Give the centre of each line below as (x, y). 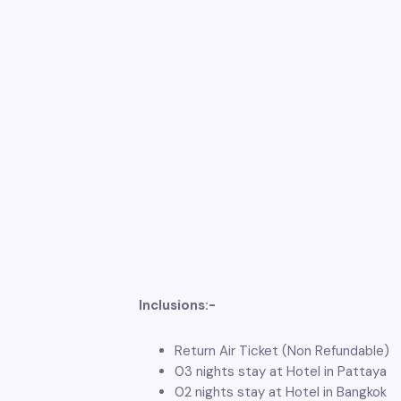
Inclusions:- (177, 305)
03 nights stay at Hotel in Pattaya (281, 371)
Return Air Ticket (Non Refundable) (282, 351)
